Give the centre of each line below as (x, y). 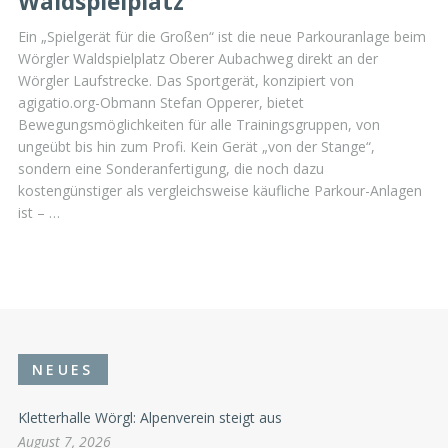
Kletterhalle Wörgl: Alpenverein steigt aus (150, 417)
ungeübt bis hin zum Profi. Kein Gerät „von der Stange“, (196, 146)
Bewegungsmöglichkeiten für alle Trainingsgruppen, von (199, 124)
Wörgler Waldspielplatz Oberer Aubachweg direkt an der (198, 58)
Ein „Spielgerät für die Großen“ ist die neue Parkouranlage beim (222, 36)
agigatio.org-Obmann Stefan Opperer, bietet (161, 102)
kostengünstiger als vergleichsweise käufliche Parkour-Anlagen (220, 190)
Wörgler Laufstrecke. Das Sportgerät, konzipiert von (186, 80)
